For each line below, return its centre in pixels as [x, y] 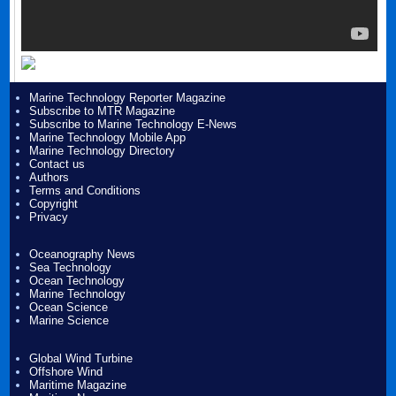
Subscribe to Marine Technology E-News [133, 124]
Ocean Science [69, 308]
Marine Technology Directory [103, 150]
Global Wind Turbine [81, 359]
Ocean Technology [77, 281]
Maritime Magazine [78, 385]
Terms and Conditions [85, 190]
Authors [49, 177]
